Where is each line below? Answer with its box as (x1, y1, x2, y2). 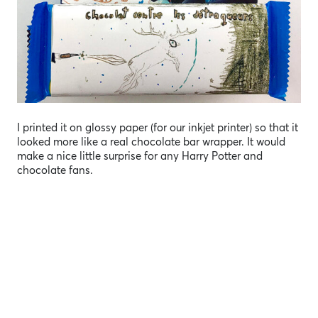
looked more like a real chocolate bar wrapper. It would (17, 135, 285, 149)
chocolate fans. (17, 163, 93, 177)
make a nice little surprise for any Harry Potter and (17, 149, 263, 163)
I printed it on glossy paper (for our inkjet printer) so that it (17, 121, 298, 135)
